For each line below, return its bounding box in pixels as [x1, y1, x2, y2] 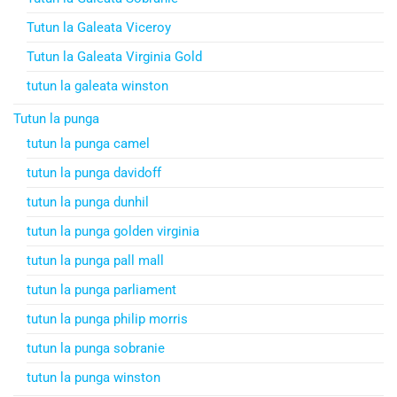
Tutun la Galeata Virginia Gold [27, 48, 202, 65]
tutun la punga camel [27, 135, 150, 152]
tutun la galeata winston [27, 77, 168, 94]
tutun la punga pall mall [27, 252, 164, 269]
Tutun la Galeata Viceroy [27, 19, 171, 35]
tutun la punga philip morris [27, 310, 188, 327]
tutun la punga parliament [27, 281, 176, 298]
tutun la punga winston [27, 369, 160, 385]
